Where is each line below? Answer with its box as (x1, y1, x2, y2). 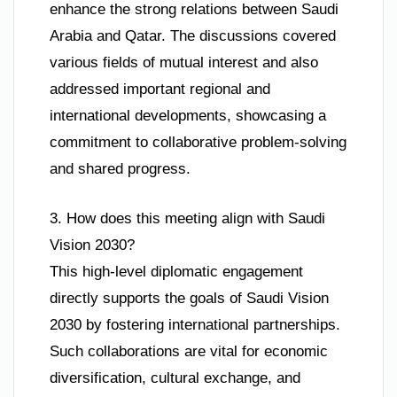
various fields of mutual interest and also (50, 54, 318, 72)
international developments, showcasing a (50, 107, 326, 125)
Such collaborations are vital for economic (50, 342, 328, 360)
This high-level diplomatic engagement (50, 262, 303, 280)
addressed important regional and (50, 81, 270, 98)
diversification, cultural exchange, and (50, 369, 300, 386)
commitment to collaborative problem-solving (50, 134, 346, 152)
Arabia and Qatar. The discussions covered (50, 27, 336, 45)
